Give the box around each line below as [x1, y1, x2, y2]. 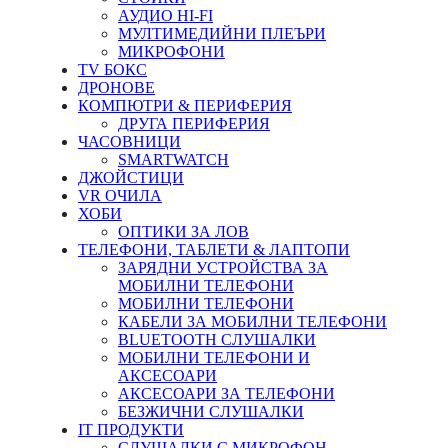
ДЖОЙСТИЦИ [78, 168, 184, 186]
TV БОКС [78, 60, 147, 78]
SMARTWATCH [118, 150, 229, 168]
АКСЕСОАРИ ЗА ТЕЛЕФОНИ [118, 384, 335, 402]
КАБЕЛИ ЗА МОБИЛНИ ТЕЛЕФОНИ [118, 312, 387, 330]
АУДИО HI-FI [118, 6, 213, 24]
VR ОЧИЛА [78, 186, 162, 204]
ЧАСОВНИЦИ [78, 132, 181, 150]
